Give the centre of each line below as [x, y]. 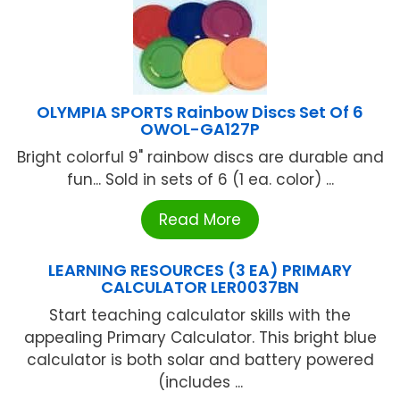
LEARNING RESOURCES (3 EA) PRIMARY [200, 271]
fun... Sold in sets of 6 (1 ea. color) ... [200, 180]
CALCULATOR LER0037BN [200, 287]
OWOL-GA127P [200, 129]
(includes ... [200, 383]
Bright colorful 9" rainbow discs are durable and [200, 158]
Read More [200, 220]
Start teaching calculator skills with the [200, 316]
